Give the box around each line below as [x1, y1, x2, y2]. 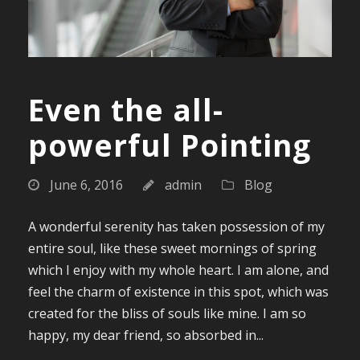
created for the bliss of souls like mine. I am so [28, 305, 306, 323]
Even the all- [28, 89, 223, 131]
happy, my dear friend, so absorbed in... [28, 326, 264, 345]
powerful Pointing [28, 125, 311, 166]
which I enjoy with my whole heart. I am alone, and [28, 261, 329, 280]
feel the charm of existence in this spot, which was [28, 283, 329, 301]
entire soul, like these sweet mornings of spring [28, 239, 317, 258]
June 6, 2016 [50, 176, 123, 194]
